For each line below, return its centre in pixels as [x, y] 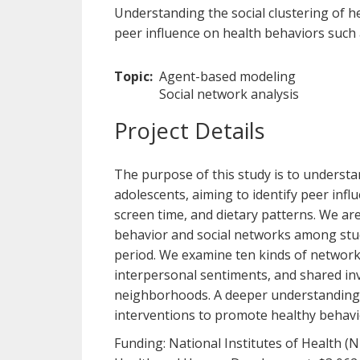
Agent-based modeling [227, 76]
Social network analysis [229, 94]
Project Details [190, 130]
